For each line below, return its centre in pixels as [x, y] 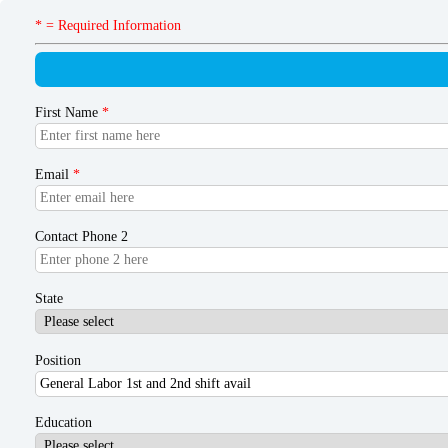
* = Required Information [108, 25]
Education [63, 422]
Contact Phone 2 [81, 236]
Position [58, 360]
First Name [68, 112]
